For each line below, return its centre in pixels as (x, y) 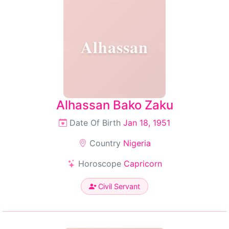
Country (105, 143)
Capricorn (143, 164)
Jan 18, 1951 (147, 123)
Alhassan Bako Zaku (114, 105)
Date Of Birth (95, 123)
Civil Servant (118, 186)
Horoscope (99, 164)
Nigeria (137, 143)
